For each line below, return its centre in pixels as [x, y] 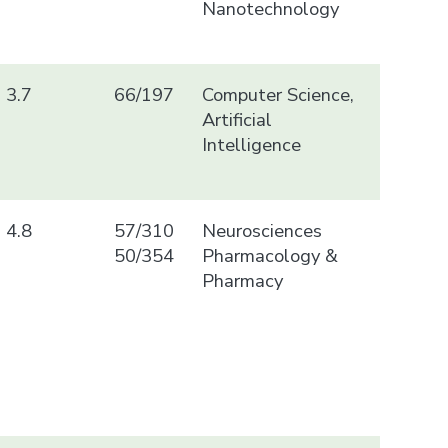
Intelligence [251, 144]
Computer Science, [277, 94]
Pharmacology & [269, 255]
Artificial [236, 119]
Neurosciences [261, 230]
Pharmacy [242, 280]
